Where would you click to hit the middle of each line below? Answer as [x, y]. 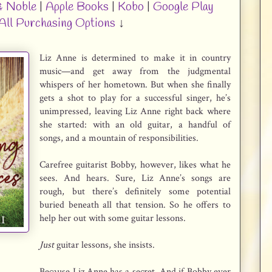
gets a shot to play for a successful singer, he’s [135, 98]
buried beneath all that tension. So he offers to [135, 205]
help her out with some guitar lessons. [113, 218]
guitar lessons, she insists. [105, 245]
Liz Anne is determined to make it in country [135, 58]
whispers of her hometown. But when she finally [135, 84]
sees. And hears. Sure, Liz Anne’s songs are [135, 178]
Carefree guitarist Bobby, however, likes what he [135, 165]
